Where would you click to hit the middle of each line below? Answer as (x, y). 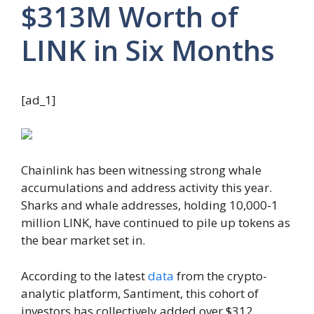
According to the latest (84, 275)
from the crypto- (220, 275)
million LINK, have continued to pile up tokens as (156, 223)
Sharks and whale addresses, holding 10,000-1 (150, 205)
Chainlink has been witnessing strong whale (141, 170)
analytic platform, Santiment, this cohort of (140, 293)
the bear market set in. (83, 240)
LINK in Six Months (148, 50)
